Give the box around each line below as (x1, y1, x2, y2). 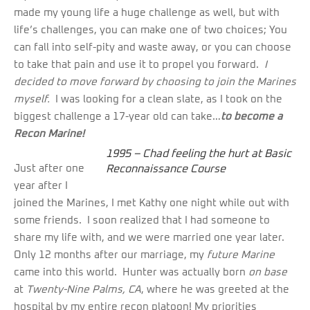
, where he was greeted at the (141, 284, 289, 295)
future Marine (207, 250, 275, 261)
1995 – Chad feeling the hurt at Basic (106, 148, 291, 160)
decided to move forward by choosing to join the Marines (14, 77, 296, 88)
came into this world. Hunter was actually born (14, 267, 248, 278)
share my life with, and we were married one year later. (14, 232, 284, 244)
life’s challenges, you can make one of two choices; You (14, 25, 287, 36)
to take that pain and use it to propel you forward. (14, 60, 264, 71)
